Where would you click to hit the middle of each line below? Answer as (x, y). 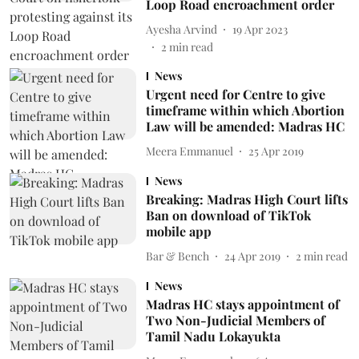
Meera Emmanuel (189, 151)
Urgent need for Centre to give (235, 94)
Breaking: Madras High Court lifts (246, 199)
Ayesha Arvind (181, 29)
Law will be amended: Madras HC (245, 126)
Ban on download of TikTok (228, 215)
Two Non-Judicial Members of (235, 320)
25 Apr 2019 (276, 151)
